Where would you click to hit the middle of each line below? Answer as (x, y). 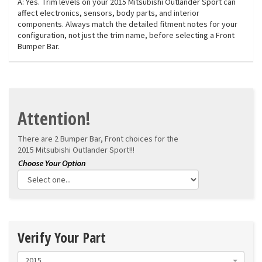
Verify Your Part (62, 237)
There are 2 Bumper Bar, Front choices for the (98, 139)
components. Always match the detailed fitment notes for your (127, 25)
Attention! (54, 119)
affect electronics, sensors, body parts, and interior (108, 14)
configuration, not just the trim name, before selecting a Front (126, 36)
